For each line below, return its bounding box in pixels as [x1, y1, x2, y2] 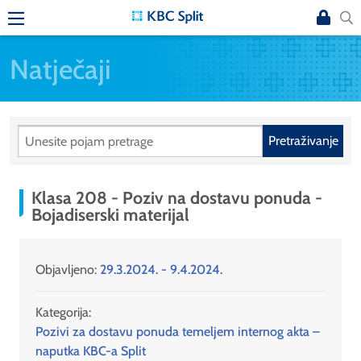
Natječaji [10, 52, 111, 85]
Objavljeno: [35, 262, 100, 278]
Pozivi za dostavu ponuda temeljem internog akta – [35, 324, 320, 340]
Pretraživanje [268, 133, 338, 149]
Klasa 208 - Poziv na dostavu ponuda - [31, 187, 322, 209]
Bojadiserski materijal [31, 204, 189, 226]
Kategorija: [35, 305, 91, 321]
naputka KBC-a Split [35, 343, 146, 359]
